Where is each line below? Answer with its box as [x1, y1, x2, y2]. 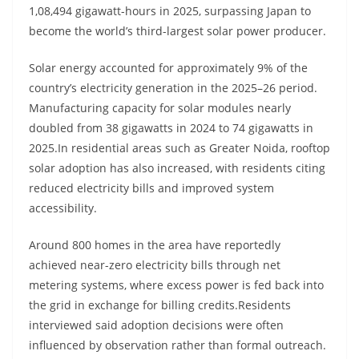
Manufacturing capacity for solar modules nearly [29, 100, 291, 116]
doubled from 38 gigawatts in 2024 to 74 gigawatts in [29, 120, 313, 136]
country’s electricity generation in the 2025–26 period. [29, 80, 317, 96]
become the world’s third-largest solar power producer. [29, 23, 326, 39]
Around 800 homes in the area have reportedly [29, 237, 280, 253]
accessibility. [29, 200, 97, 216]
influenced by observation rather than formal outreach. [29, 337, 326, 353]
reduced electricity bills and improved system [29, 180, 274, 196]
